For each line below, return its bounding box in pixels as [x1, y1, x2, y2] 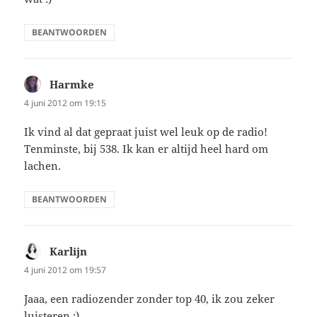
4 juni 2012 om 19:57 [24, 264, 107, 277]
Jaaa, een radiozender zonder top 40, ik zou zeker [24, 292, 275, 306]
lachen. [24, 158, 62, 173]
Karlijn [50, 244, 88, 259]
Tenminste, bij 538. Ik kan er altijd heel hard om [24, 142, 269, 156]
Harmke [50, 77, 95, 92]
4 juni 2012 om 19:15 [24, 97, 107, 110]
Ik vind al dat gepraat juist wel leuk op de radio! [24, 125, 268, 139]
